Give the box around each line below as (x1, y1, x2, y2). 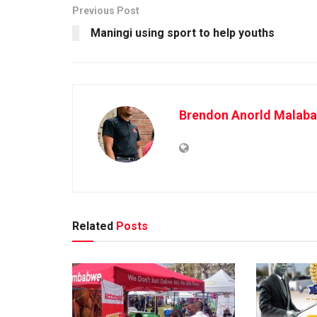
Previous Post (72, 4, 139, 16)
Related (72, 219, 113, 233)
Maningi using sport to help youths (91, 25, 275, 40)
